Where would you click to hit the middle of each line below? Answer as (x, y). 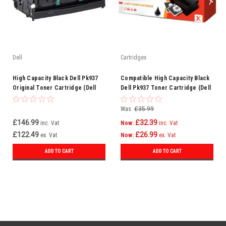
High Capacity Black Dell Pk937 (55, 78)
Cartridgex (133, 58)
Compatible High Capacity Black (165, 78)
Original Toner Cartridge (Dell (54, 88)
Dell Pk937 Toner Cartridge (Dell (166, 88)
